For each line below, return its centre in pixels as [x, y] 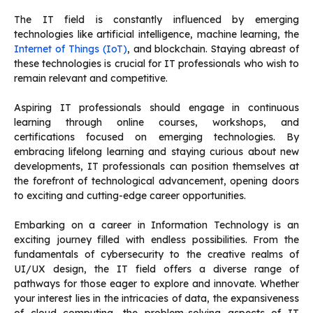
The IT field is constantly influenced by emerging [156, 20]
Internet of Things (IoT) [71, 49]
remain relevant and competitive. [92, 79]
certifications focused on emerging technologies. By [156, 137]
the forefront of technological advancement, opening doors [156, 181]
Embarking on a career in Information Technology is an [156, 225]
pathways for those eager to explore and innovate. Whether [156, 284]
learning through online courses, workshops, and [156, 123]
